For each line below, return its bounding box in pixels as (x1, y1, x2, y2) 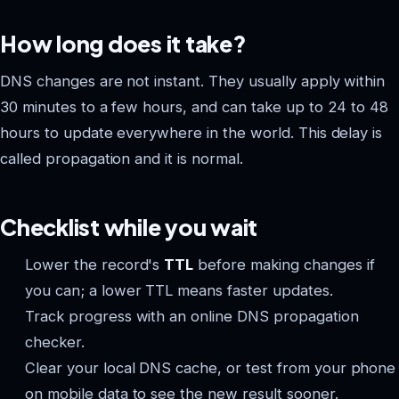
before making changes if (193, 255, 375, 273)
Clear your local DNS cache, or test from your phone (25, 358, 396, 377)
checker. (25, 332, 85, 351)
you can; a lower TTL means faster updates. (25, 281, 333, 299)
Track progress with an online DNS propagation (25, 306, 359, 325)
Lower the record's (25, 255, 165, 273)
